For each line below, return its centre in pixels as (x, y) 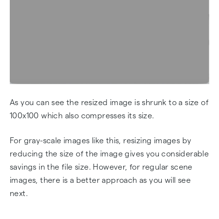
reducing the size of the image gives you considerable (109, 154)
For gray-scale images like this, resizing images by (101, 141)
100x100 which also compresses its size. (82, 116)
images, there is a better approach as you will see (100, 180)
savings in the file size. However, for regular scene (101, 167)
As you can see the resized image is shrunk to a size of (109, 102)
